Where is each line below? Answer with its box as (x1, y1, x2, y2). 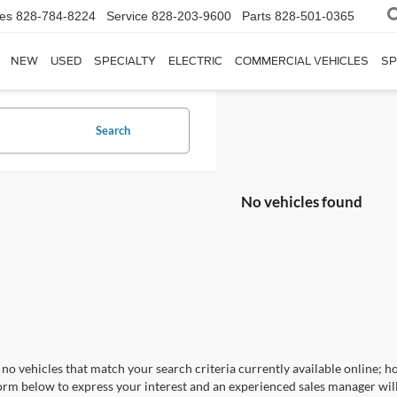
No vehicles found (241, 192, 362, 212)
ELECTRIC (168, 54, 222, 68)
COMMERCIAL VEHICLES (235, 54, 369, 68)
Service (106, 9, 148, 24)
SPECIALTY (94, 54, 156, 68)
